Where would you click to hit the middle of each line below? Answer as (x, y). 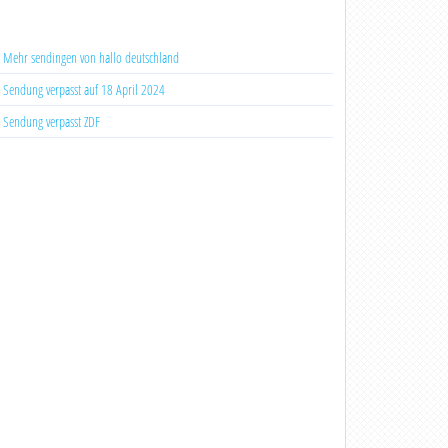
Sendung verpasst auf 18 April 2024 (83, 89)
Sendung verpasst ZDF (51, 121)
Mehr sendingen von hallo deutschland (90, 57)
